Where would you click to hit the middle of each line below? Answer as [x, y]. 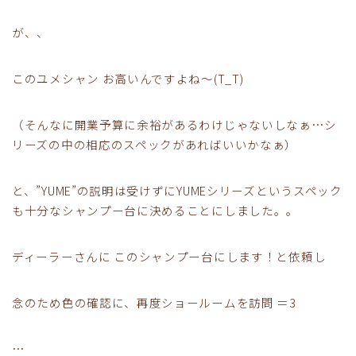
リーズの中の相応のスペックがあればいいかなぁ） [155, 145]
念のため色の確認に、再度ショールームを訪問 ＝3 [154, 303]
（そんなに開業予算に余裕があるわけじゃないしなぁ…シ [174, 125]
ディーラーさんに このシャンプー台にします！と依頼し [169, 257]
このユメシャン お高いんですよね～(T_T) [128, 79]
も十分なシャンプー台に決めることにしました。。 [156, 211]
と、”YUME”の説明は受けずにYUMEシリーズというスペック [177, 191]
